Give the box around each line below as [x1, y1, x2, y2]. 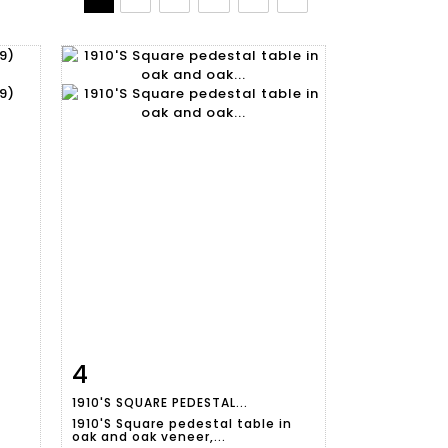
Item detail [91, 360, 180, 380]
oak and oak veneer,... [72, 427, 226, 445]
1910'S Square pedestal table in [72, 414, 292, 432]
